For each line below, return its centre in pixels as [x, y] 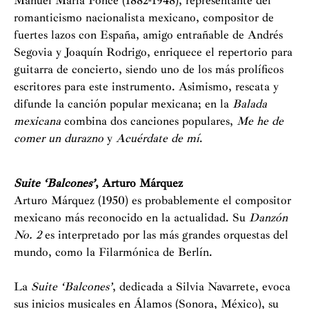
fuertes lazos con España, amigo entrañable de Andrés [148, 35]
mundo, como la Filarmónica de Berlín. [113, 252]
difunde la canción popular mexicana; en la [123, 104]
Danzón [268, 218]
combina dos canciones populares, [149, 121]
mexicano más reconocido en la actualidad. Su [131, 218]
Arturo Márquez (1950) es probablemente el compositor [152, 200]
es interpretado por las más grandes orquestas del [167, 235]
